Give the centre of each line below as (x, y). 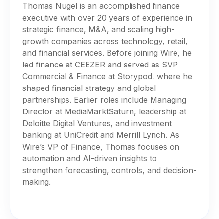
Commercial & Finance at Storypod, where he (107, 76)
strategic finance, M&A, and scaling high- (99, 29)
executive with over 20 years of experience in (107, 17)
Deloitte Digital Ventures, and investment (97, 123)
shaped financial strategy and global (89, 88)
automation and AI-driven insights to (90, 158)
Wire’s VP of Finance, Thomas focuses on (101, 146)
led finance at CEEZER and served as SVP (100, 64)
